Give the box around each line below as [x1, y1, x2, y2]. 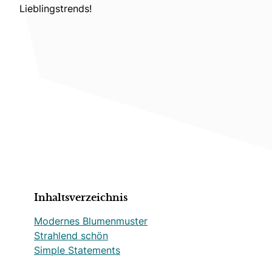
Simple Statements [34, 243, 120, 257]
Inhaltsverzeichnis [34, 192, 127, 203]
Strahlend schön [34, 228, 108, 242]
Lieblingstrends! [19, 1, 92, 15]
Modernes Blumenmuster [34, 214, 148, 228]
